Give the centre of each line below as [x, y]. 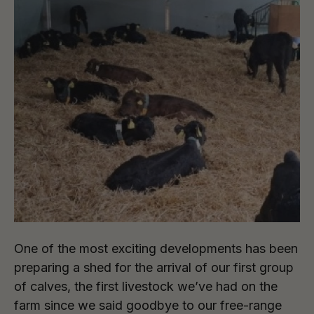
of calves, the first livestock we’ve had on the [146, 286]
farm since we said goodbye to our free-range [148, 305]
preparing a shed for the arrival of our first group [154, 267]
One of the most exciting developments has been [156, 248]
